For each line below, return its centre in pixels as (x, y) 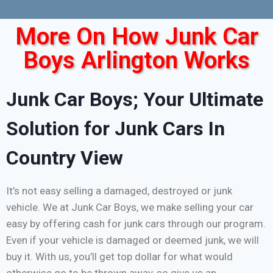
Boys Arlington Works (136, 61)
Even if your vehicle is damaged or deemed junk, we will (133, 240)
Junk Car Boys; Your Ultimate (135, 100)
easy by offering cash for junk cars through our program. (136, 224)
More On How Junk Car (136, 37)
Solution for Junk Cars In (115, 129)
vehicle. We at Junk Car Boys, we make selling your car (130, 207)
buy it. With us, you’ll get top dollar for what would (119, 257)
